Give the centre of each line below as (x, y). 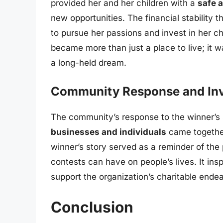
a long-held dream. (89, 63)
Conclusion (92, 207)
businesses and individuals (109, 132)
